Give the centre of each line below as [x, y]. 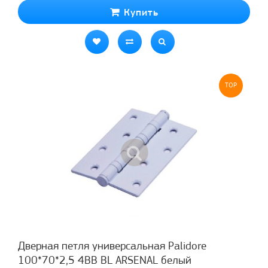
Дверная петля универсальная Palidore [112, 246]
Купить [139, 13]
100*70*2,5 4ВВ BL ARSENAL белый [105, 261]
